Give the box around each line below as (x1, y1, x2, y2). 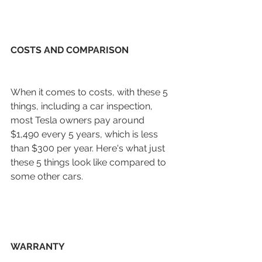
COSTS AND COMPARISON (11, 44, 129, 56)
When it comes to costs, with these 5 (11, 86, 170, 98)
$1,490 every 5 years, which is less (11, 128, 160, 140)
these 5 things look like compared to (11, 156, 168, 168)
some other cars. (11, 170, 85, 182)
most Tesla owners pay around (11, 114, 147, 126)
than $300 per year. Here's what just (11, 142, 167, 154)
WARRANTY (11, 240, 65, 252)
